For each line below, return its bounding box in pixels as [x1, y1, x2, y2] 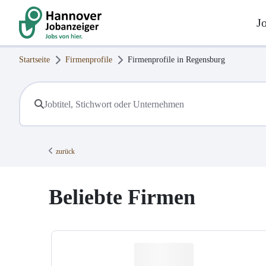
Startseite [19, 55, 50, 64]
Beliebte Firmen [49, 185, 195, 210]
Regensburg [186, 55, 225, 64]
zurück [56, 147, 75, 156]
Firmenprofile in [128, 55, 186, 64]
